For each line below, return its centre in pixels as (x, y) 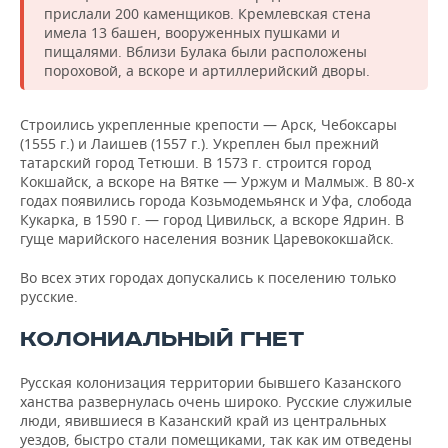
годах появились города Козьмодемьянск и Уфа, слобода (216, 201)
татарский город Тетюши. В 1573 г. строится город (195, 163)
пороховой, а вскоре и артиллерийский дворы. (207, 71)
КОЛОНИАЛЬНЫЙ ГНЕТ (162, 340)
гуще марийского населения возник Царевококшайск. (207, 239)
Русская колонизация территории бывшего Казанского (210, 383)
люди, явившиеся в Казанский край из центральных (203, 421)
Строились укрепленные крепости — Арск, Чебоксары (208, 125)
